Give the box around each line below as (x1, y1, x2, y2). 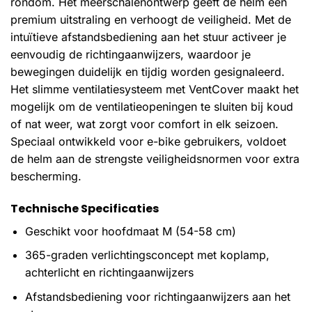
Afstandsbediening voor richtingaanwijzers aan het (24, 290, 290, 304)
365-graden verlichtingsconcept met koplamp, (24, 248, 270, 263)
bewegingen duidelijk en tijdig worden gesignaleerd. (10, 65, 285, 79)
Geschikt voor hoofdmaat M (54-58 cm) (24, 224, 236, 238)
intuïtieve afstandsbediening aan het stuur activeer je (10, 30, 286, 45)
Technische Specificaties (10, 200, 159, 217)
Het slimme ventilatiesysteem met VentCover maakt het (10, 82, 299, 97)
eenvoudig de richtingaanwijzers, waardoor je (10, 47, 251, 62)
